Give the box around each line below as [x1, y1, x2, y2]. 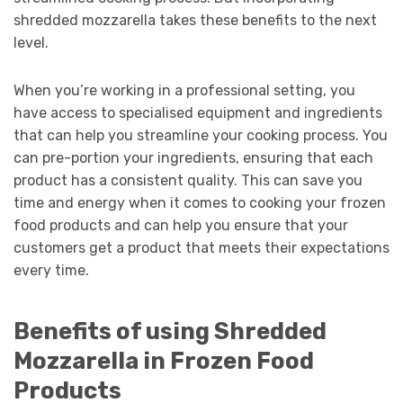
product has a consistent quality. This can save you [13, 172, 363, 190]
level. [13, 34, 49, 52]
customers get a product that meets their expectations [13, 239, 390, 257]
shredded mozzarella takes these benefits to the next [13, 12, 377, 30]
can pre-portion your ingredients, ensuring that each [13, 149, 373, 167]
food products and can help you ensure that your [13, 217, 348, 235]
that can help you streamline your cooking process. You [13, 127, 388, 145]
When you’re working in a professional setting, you [13, 82, 355, 100]
